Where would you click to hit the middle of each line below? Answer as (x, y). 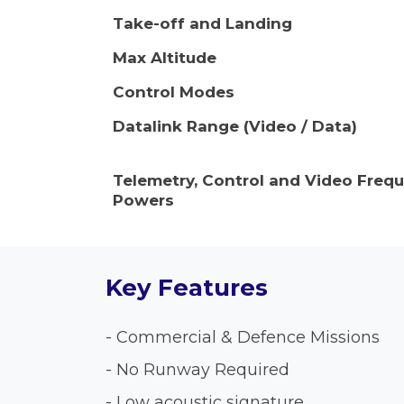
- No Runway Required (197, 370)
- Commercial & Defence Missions (243, 337)
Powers (143, 200)
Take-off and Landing (202, 23)
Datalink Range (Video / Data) (235, 126)
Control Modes (174, 92)
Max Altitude (165, 58)
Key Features (187, 288)
